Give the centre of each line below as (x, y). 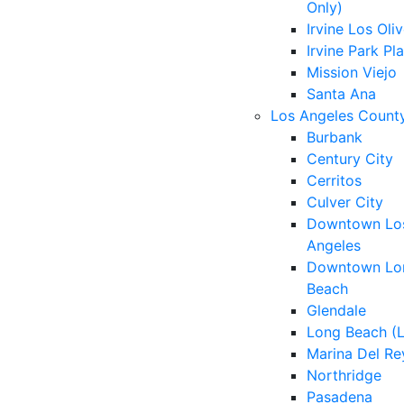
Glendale (336, 310)
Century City (350, 159)
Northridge (344, 375)
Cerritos (334, 180)
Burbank (335, 137)
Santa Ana (341, 94)
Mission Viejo (352, 72)
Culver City (345, 202)
